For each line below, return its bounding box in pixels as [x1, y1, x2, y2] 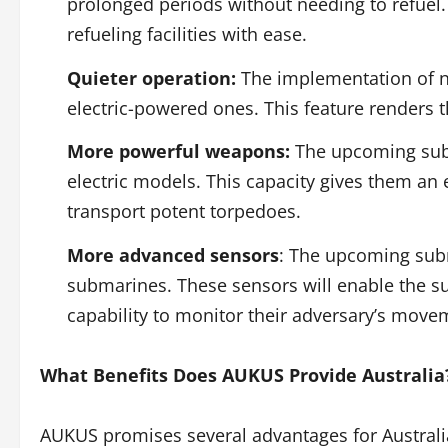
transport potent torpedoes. [67, 199, 301, 223]
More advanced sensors [67, 242, 279, 267]
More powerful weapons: [67, 139, 290, 163]
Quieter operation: [67, 65, 236, 90]
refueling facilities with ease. [67, 22, 307, 46]
